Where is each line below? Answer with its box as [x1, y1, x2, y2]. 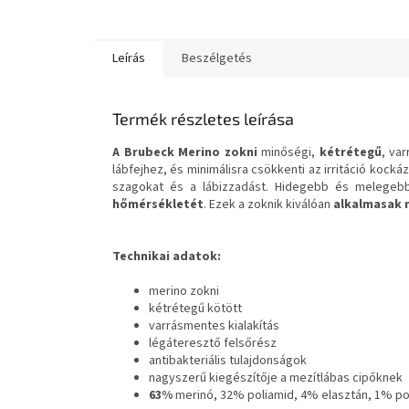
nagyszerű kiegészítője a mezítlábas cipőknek [149, 369, 403, 388]
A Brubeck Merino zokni [112, 143, 257, 163]
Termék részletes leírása [112, 109, 294, 130]
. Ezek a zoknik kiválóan [204, 195, 333, 215]
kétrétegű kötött [149, 299, 242, 319]
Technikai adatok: [112, 247, 221, 267]
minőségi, [257, 143, 320, 163]
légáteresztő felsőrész [149, 334, 277, 353]
